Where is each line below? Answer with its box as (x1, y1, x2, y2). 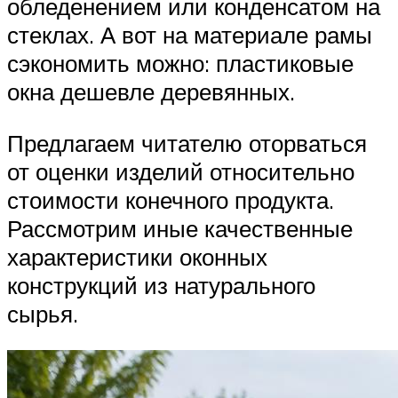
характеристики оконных (7, 242, 267, 271)
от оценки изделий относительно (7, 156, 354, 186)
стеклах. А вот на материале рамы (7, 20, 372, 50)
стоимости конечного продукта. (7, 185, 334, 214)
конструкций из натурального (7, 270, 315, 299)
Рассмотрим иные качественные (7, 213, 353, 243)
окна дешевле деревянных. (7, 77, 295, 107)
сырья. (7, 298, 78, 328)
